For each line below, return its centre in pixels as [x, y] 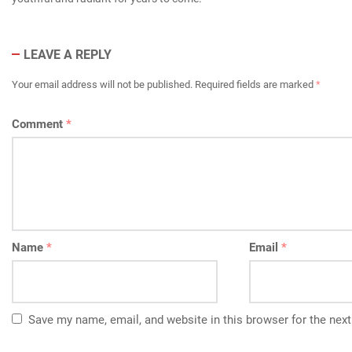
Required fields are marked [255, 84]
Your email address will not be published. [102, 84]
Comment [38, 124]
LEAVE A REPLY [67, 54]
